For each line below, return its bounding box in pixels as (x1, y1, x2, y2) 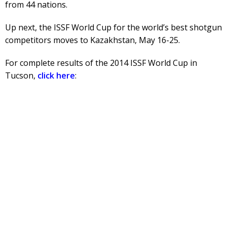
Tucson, (5, 70, 37, 81)
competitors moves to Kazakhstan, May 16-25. (5, 34, 180, 46)
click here (37, 70, 75, 81)
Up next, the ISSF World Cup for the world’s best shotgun (5, 22, 222, 33)
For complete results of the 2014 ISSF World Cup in (5, 57, 197, 68)
